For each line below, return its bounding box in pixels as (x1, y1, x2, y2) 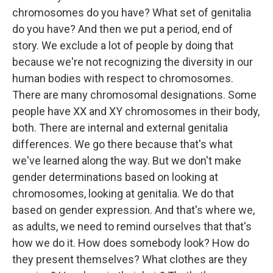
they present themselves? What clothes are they (12, 253, 247, 266)
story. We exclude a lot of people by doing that (12, 39, 233, 52)
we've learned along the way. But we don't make (12, 154, 241, 167)
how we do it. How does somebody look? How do (12, 236, 249, 249)
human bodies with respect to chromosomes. (12, 72, 233, 85)
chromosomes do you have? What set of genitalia (12, 6, 251, 19)
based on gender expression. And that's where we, (12, 204, 255, 216)
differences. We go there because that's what (12, 138, 233, 151)
